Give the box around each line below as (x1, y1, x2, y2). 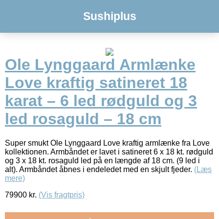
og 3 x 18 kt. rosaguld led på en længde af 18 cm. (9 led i (5, 156, 200, 165)
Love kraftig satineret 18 (5, 74, 187, 92)
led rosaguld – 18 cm (5, 110, 161, 128)
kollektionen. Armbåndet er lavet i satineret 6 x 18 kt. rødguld (5, 147, 213, 156)
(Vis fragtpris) (39, 190, 85, 199)
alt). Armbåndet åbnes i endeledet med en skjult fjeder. (5, 165, 194, 174)
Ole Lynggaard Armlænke (5, 56, 196, 74)
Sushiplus (83, 10, 136, 22)
